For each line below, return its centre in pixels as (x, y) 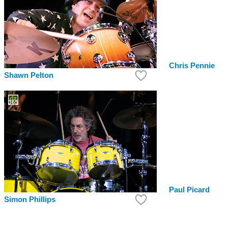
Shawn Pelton (29, 76)
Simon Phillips (30, 200)
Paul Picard (189, 190)
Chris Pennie (192, 66)
